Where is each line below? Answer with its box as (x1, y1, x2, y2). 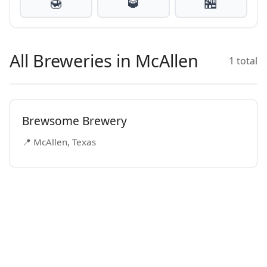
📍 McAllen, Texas (22, 136, 96, 148)
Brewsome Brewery (22, 113, 127, 129)
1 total (229, 54, 257, 67)
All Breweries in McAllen (10, 49, 198, 72)
